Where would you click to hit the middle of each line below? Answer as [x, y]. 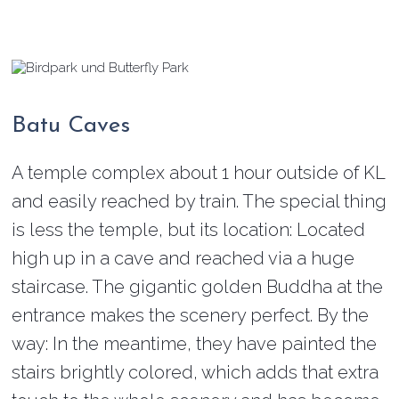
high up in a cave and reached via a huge [183, 258]
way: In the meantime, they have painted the [195, 343]
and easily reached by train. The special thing [199, 201]
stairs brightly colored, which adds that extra [195, 372]
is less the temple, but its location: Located [189, 229]
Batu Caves [71, 126]
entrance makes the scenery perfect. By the [191, 315]
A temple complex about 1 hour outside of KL [199, 172]
